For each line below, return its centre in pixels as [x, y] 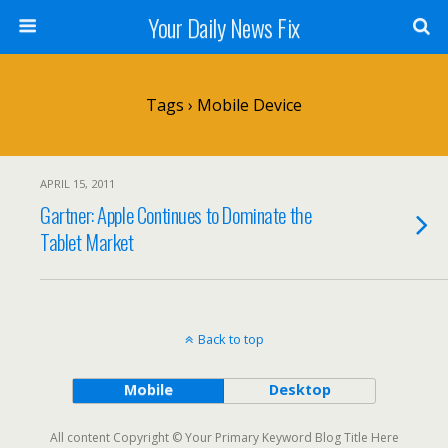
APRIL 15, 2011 [77, 183]
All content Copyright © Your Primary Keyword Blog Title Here [224, 437]
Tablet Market [87, 241]
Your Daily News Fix [224, 27]
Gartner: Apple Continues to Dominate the [176, 214]
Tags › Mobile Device [224, 105]
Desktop [299, 389]
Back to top [230, 339]
